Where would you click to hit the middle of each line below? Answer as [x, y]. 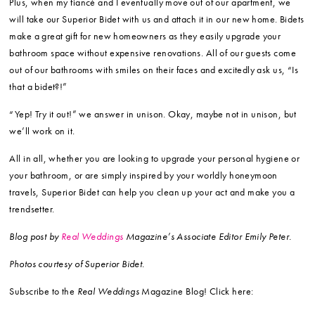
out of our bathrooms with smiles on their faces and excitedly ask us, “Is [154, 70]
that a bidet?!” [38, 87]
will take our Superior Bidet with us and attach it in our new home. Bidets [157, 19]
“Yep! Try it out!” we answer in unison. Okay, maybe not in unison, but [153, 114]
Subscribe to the [43, 291]
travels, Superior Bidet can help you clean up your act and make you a [152, 192]
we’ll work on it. [42, 131]
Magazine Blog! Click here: [197, 291]
